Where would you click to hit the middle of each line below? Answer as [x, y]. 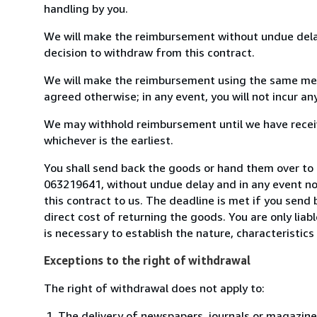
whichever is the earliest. [109, 140]
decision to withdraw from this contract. [149, 52]
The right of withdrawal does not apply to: [154, 288]
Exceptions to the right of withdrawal [147, 260]
